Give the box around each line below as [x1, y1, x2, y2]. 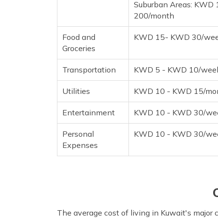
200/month [134, 10, 174, 20]
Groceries [62, 43, 95, 53]
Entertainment [62, 107, 115, 117]
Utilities [62, 86, 90, 96]
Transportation [62, 64, 116, 74]
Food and [62, 32, 95, 42]
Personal [62, 128, 94, 139]
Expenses [62, 140, 98, 150]
